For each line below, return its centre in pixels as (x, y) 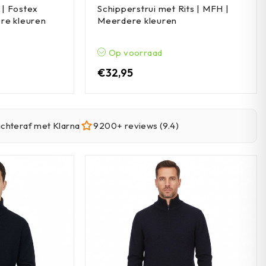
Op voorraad (134, 53)
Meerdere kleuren (137, 21)
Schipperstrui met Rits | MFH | (163, 9)
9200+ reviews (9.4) (136, 126)
